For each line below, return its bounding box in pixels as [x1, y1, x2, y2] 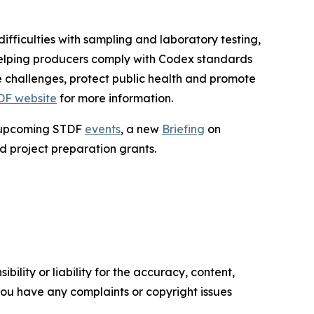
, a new [121, 121, 162, 136]
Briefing [162, 121, 205, 136]
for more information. [57, 90, 176, 105]
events [85, 121, 121, 136]
